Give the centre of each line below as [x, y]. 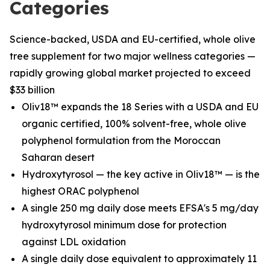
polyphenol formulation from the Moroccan [121, 140]
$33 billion [32, 90]
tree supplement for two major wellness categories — [133, 56]
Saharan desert [58, 157]
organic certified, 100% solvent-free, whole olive [134, 124]
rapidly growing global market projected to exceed [130, 73]
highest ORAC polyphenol [80, 191]
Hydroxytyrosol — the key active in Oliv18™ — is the [141, 174]
